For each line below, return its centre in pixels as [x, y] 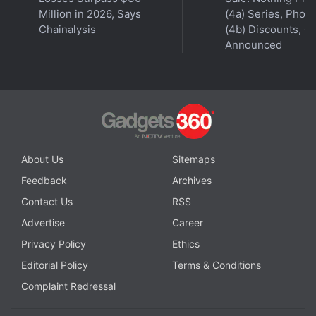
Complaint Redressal [68, 286]
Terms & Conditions [217, 265]
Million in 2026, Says [90, 14]
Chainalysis [67, 29]
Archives [192, 180]
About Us [42, 159]
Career [188, 222]
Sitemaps [194, 159]
